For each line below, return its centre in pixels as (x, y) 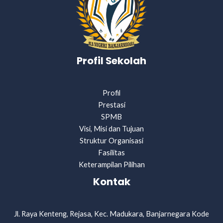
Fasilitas (111, 153)
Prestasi (111, 105)
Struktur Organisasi (111, 141)
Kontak (111, 182)
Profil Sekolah (111, 61)
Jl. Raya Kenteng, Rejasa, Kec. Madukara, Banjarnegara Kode (111, 214)
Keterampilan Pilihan (111, 165)
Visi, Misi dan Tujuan (111, 129)
